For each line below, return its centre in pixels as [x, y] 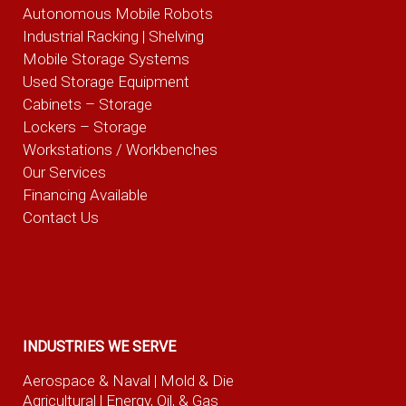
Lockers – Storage [84, 126]
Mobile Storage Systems [106, 58]
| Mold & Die [193, 381]
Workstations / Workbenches [120, 149]
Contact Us [60, 217]
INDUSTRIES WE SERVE [99, 347]
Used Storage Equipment [106, 81]
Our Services [64, 172]
